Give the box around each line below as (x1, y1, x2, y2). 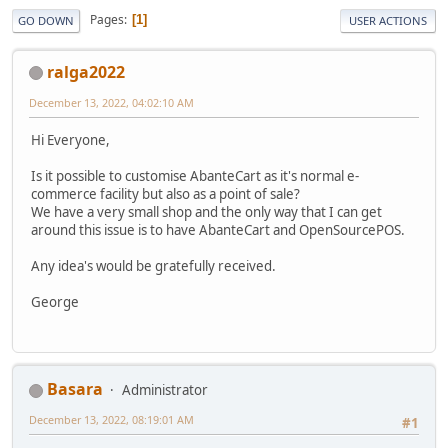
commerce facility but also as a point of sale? (31, 184, 300, 203)
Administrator (122, 381, 208, 400)
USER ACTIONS (349, 12, 427, 28)
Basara (47, 378, 103, 401)
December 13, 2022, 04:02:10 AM (29, 94, 194, 110)
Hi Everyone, (31, 130, 110, 149)
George (31, 292, 79, 311)
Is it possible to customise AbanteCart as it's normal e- (31, 166, 359, 185)
